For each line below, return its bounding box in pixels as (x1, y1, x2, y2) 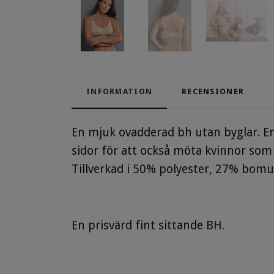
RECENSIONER (182, 87, 245, 96)
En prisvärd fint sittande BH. (72, 218, 224, 232)
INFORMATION (86, 87, 153, 96)
